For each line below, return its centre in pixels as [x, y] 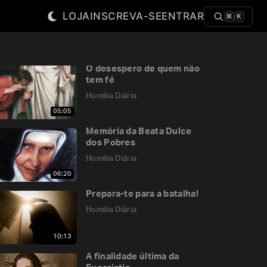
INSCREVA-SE [125, 16]
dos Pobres [111, 143]
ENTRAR [183, 16]
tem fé [100, 80]
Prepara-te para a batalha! [142, 194]
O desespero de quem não [143, 69]
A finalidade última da [133, 257]
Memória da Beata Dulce [139, 131]
